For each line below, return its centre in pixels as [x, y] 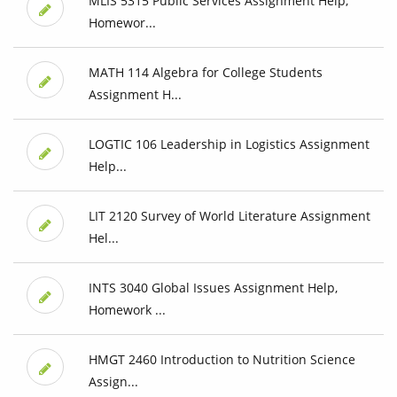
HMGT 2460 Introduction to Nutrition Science [222, 360]
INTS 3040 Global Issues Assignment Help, [213, 288]
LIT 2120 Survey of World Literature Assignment [229, 216]
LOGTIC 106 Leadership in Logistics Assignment [229, 144]
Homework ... [127, 310]
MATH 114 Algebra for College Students [205, 73]
